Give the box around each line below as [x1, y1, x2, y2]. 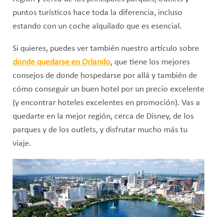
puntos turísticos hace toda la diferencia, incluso [12, 9, 183, 17]
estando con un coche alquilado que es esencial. [12, 22, 182, 31]
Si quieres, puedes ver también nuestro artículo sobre [12, 44, 199, 53]
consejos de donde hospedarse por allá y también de [12, 71, 197, 80]
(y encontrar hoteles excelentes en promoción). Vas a [12, 98, 200, 107]
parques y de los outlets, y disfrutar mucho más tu [12, 125, 187, 134]
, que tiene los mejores [110, 58, 190, 66]
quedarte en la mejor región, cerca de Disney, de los [12, 112, 194, 121]
